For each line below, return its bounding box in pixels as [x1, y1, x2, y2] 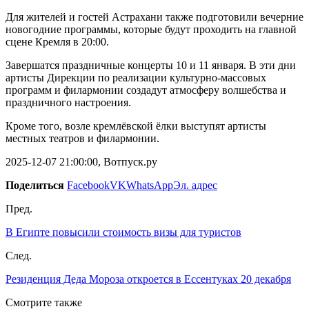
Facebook [67, 179, 110, 191]
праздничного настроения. [6, 96, 131, 108]
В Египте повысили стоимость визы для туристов [6, 226, 241, 238]
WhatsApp [126, 179, 173, 191]
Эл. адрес [173, 179, 217, 191]
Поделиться [6, 179, 64, 191]
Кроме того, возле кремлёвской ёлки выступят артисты [6, 119, 266, 132]
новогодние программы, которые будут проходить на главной [6, 23, 297, 35]
